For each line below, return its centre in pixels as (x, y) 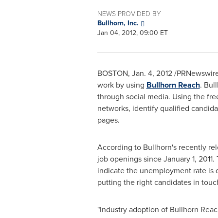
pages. (108, 120)
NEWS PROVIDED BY (129, 13)
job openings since (130, 159)
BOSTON (112, 73)
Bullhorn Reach (173, 85)
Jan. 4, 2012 (152, 73)
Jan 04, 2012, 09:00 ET (132, 33)
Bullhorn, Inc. (119, 23)
